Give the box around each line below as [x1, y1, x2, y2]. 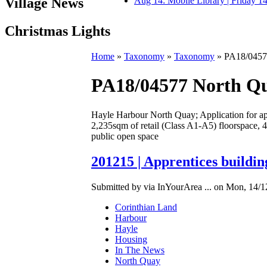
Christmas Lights [5, 23, 110, 39]
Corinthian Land [115, 201, 177, 212]
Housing [115, 234, 147, 244]
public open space [91, 131, 159, 141]
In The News [115, 244, 164, 255]
